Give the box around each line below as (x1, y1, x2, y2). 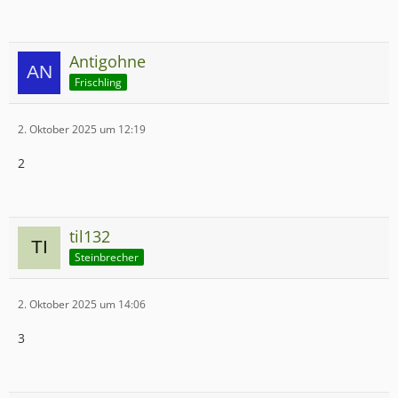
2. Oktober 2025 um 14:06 (18, 297, 146, 312)
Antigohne (69, 51, 146, 72)
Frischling (75, 74, 122, 90)
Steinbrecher (75, 249, 139, 265)
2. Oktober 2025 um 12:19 (18, 122, 146, 137)
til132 (69, 226, 110, 247)
